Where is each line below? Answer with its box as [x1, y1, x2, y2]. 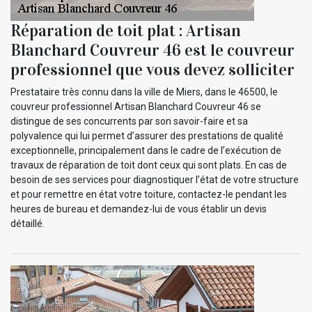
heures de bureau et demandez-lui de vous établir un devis [10, 203, 267, 214]
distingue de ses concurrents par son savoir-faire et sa [10, 115, 248, 127]
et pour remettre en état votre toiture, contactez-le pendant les [10, 188, 287, 200]
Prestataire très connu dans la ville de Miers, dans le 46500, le [10, 86, 278, 97]
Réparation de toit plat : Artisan [10, 19, 241, 41]
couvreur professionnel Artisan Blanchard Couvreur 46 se [10, 100, 261, 112]
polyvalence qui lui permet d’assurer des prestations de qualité [10, 130, 283, 141]
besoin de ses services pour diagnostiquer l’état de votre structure [10, 173, 299, 185]
